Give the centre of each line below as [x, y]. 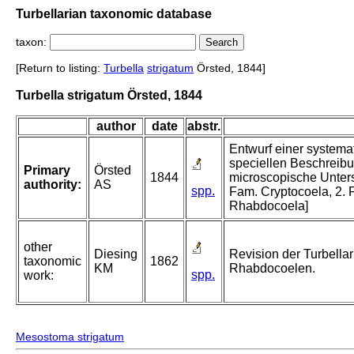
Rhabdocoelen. [272, 269]
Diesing [116, 254]
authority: [53, 185]
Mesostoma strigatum [70, 337]
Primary [47, 171]
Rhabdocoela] [269, 206]
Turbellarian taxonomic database [114, 13]
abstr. [204, 126]
